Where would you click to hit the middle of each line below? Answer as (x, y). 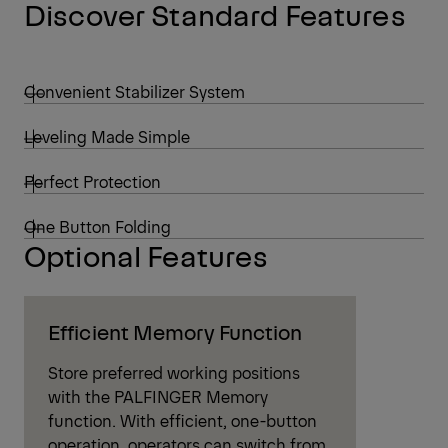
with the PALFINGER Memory (158, 395)
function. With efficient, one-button (182, 419)
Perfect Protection (92, 180)
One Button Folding (97, 225)
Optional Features (146, 254)
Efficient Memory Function (175, 331)
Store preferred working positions (174, 371)
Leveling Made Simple (107, 135)
